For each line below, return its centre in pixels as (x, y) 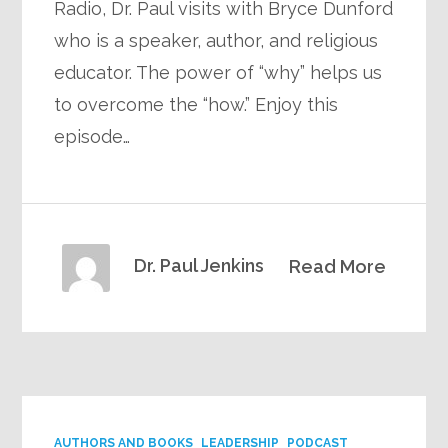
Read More (337, 266)
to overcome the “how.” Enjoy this (196, 104)
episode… (92, 136)
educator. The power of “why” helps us (218, 72)
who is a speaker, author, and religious (216, 40)
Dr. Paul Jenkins (199, 265)
